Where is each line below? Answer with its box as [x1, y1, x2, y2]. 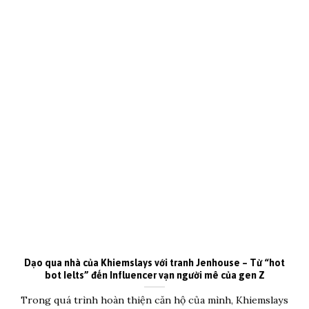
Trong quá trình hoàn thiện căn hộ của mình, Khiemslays [21, 294, 288, 307]
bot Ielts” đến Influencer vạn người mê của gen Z [44, 270, 265, 281]
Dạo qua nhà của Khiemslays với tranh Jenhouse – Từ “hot [24, 257, 285, 269]
